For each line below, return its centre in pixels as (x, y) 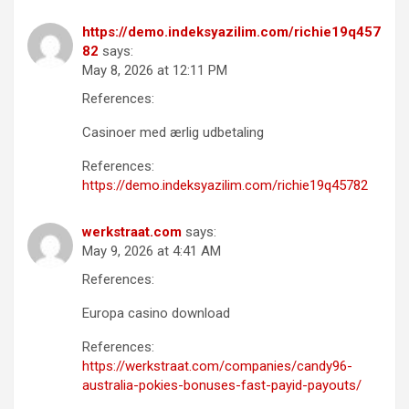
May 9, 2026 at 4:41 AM (152, 251)
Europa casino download (156, 313)
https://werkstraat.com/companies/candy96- (217, 366)
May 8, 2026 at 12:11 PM (155, 70)
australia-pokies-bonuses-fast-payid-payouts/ (222, 385)
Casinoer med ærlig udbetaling (173, 132)
